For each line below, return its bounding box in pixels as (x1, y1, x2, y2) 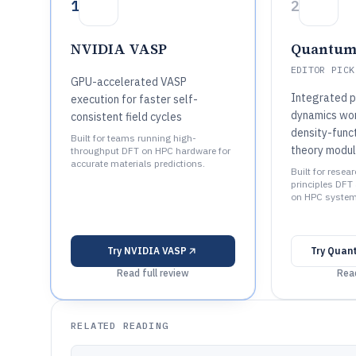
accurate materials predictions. (71, 157, 205, 169)
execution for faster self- (71, 92, 198, 106)
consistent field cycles (71, 110, 182, 124)
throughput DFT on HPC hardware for (71, 145, 230, 157)
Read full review (116, 267, 189, 279)
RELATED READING (71, 319, 168, 331)
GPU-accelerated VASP (71, 75, 187, 89)
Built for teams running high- (71, 132, 196, 144)
